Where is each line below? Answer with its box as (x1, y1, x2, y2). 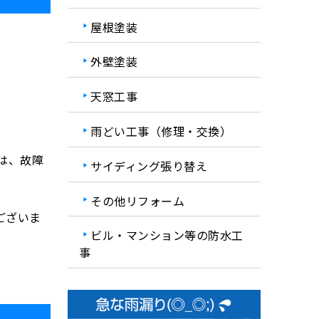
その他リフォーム (90, 192, 185, 209)
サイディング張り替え (90, 157, 208, 174)
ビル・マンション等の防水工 (90, 226, 244, 244)
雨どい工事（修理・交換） (90, 122, 232, 140)
